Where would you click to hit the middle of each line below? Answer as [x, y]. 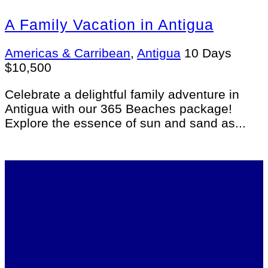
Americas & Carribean [68, 53]
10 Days [208, 53]
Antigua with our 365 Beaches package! [118, 109]
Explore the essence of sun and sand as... [125, 123]
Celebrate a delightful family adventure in [122, 95]
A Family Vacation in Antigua [109, 25]
